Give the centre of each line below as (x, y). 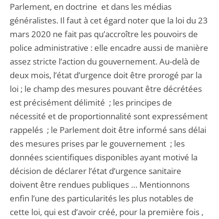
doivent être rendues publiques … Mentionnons (100, 185)
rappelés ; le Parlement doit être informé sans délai (108, 130)
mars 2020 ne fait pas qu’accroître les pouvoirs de (104, 34)
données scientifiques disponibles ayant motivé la (104, 157)
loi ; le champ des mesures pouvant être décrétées (106, 89)
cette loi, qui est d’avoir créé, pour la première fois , (107, 212)
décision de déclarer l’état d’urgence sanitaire (96, 171)
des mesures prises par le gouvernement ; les (97, 143)
